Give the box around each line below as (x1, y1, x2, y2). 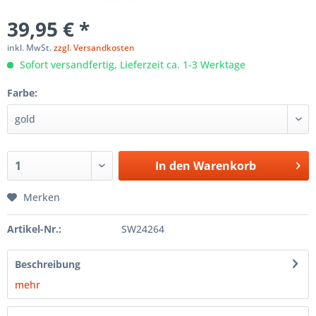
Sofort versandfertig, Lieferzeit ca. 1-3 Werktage (17, 57, 245, 71)
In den (154, 157, 190, 174)
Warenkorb (193, 157, 256, 174)
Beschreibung (15, 257, 80, 271)
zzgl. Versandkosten (54, 41, 135, 54)
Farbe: (7, 85, 37, 99)
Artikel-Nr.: (7, 221, 61, 236)
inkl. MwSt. (7, 41, 54, 54)
